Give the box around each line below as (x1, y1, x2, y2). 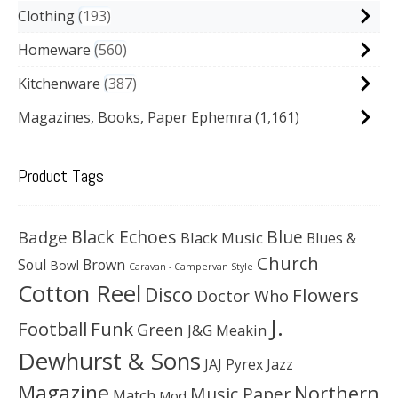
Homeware (18, 39, 91, 60)
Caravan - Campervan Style (129, 259, 253, 273)
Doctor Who (196, 284, 289, 306)
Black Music (180, 227, 263, 248)
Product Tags (18, 163, 104, 187)
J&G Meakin (187, 319, 267, 340)
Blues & (306, 227, 356, 248)
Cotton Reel (18, 276, 141, 309)
